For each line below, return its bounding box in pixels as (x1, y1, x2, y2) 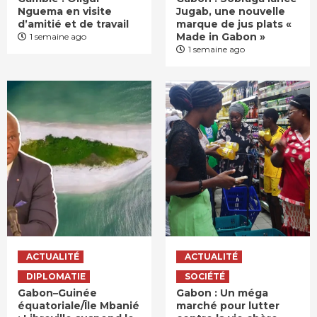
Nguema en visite (18, 5, 112, 18)
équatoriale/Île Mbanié (18, 299, 139, 313)
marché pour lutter (176, 299, 279, 313)
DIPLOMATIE (26, 271, 86, 282)
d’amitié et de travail (18, 18, 132, 31)
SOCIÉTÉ (185, 271, 225, 282)
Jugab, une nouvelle (176, 5, 285, 18)
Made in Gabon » (176, 30, 265, 44)
